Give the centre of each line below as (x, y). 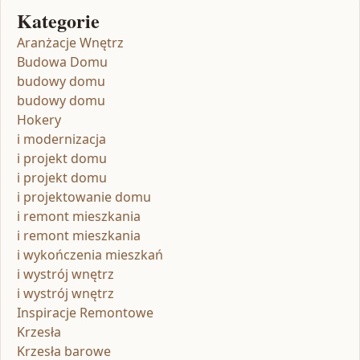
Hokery (39, 119)
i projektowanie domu (84, 196)
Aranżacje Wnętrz (70, 42)
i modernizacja (61, 139)
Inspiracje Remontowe (85, 312)
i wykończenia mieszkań (90, 254)
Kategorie (58, 20)
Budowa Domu (62, 61)
